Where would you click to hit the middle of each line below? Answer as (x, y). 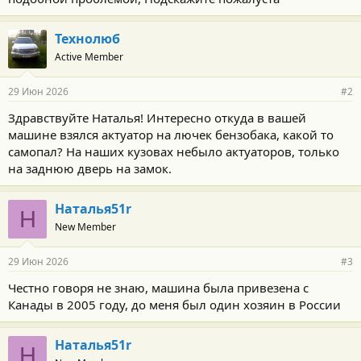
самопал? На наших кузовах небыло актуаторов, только (174, 151)
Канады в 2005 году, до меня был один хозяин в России (174, 305)
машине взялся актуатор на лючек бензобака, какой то (171, 135)
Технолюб (87, 39)
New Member (85, 227)
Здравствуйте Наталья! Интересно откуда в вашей (157, 118)
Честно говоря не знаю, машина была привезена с (158, 288)
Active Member (89, 57)
